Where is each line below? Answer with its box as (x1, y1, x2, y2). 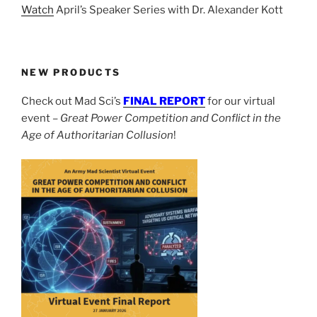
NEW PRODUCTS (21, 67, 121, 79)
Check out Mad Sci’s (21, 94, 121, 108)
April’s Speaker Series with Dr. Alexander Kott (54, 3, 283, 16)
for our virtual (207, 94, 275, 108)
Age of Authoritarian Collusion (21, 128, 173, 142)
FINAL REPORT (123, 94, 205, 108)
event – (21, 111, 60, 125)
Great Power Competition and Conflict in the (60, 111, 281, 125)
